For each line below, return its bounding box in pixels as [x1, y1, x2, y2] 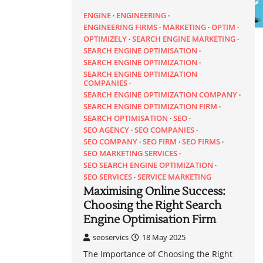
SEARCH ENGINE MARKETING [132, 33, 235, 44]
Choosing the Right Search [83, 198, 221, 213]
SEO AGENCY [83, 124, 129, 135]
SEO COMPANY [83, 136, 137, 147]
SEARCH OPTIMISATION [83, 113, 168, 123]
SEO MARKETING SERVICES [83, 148, 177, 159]
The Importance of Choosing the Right [83, 248, 232, 259]
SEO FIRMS [182, 136, 220, 147]
